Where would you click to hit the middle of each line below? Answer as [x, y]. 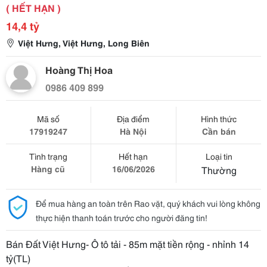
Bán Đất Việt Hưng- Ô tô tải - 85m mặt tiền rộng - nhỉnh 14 [128, 243]
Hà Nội [133, 131]
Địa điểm [133, 119]
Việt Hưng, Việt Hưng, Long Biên [84, 43]
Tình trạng [48, 156]
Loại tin [219, 156]
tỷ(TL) [18, 258]
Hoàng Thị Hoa [79, 69]
